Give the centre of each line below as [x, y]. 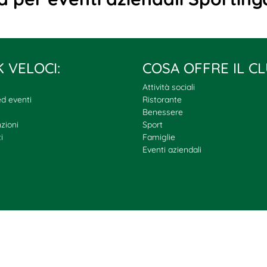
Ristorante [162, 99]
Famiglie [159, 137]
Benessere [163, 112]
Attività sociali [169, 87]
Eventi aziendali [172, 149]
